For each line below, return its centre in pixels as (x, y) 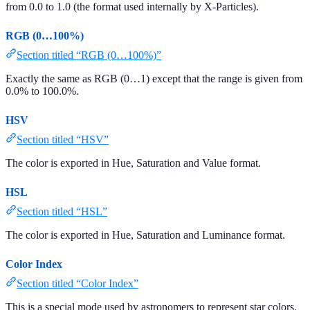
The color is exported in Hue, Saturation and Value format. (133, 163)
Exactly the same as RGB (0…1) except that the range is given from (154, 78)
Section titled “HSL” (62, 211)
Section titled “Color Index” (77, 283)
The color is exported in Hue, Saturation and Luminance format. (145, 235)
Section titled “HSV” (63, 139)
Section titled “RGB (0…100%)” (89, 55)
